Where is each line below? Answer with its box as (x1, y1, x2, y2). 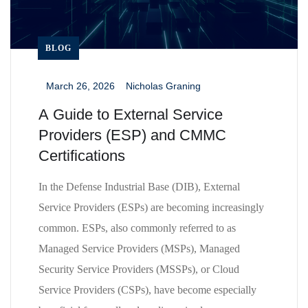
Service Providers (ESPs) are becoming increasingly (38, 201, 264, 213)
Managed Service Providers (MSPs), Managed (38, 242, 240, 254)
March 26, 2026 (46, 80, 115, 91)
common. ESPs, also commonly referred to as (38, 221, 236, 234)
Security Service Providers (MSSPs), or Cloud (38, 263, 239, 275)
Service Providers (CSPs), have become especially (38, 283, 256, 296)
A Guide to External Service (38, 105, 223, 123)
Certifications (38, 146, 129, 164)
